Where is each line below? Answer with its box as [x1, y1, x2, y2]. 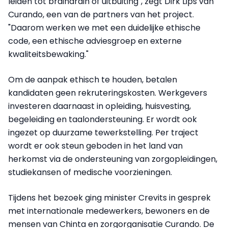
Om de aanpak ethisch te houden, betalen [8, 74, 177, 85]
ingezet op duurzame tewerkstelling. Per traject [8, 127, 198, 138]
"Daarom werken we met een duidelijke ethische [8, 22, 201, 34]
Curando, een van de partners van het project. [8, 9, 194, 20]
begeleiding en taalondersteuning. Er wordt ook [8, 113, 197, 125]
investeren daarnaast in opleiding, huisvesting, [8, 100, 191, 112]
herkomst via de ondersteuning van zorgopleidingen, [8, 153, 217, 165]
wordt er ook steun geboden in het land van [8, 140, 183, 152]
